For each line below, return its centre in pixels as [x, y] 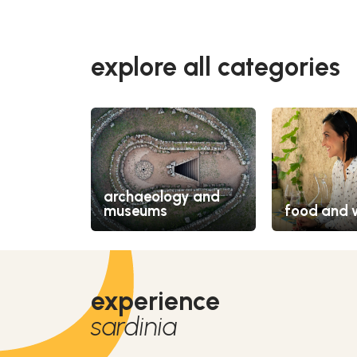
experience [155, 301]
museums [135, 211]
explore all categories [216, 67]
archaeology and [162, 196]
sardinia [134, 326]
